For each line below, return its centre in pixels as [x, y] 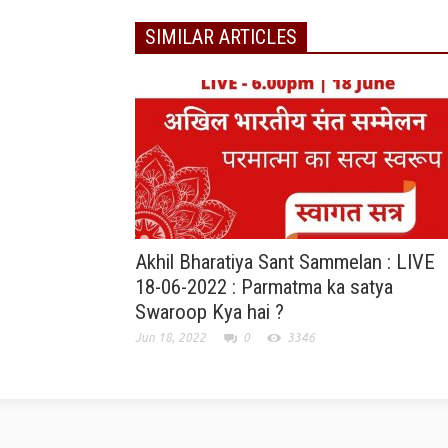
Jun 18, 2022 [170, 338]
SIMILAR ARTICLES [221, 37]
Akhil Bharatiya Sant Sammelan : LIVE [285, 262]
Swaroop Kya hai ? [209, 312]
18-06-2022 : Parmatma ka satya [264, 287]
